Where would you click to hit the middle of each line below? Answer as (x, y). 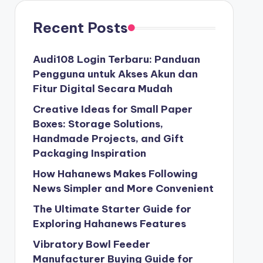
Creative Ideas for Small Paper (112, 109)
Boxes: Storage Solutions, (98, 124)
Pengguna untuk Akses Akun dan (115, 74)
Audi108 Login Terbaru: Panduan (116, 59)
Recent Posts (80, 28)
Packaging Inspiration (89, 153)
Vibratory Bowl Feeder (91, 244)
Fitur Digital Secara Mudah (102, 89)
